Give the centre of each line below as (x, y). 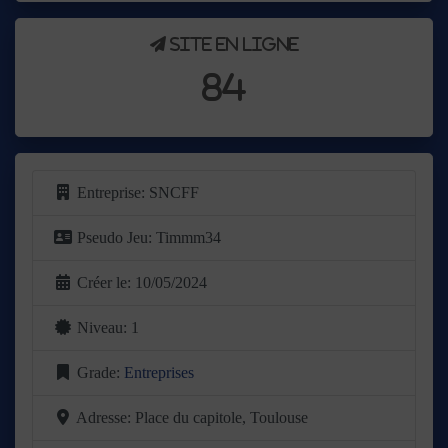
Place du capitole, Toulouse (221, 417)
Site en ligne (232, 43)
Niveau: (104, 327)
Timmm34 (188, 237)
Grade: (100, 372)
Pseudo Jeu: (116, 237)
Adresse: (105, 417)
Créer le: (106, 282)
